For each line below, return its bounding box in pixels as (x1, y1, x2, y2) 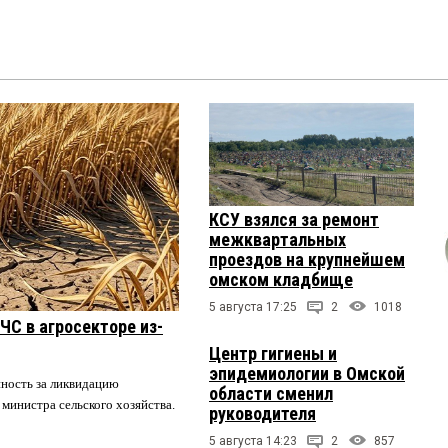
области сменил (209, 382, 333, 404)
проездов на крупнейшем (209, 248, 405, 270)
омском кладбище (209, 268, 353, 290)
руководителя (209, 402, 316, 424)
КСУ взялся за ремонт (209, 208, 379, 230)
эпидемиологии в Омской (209, 362, 405, 384)
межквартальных (209, 228, 346, 250)
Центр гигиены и (209, 342, 337, 364)
